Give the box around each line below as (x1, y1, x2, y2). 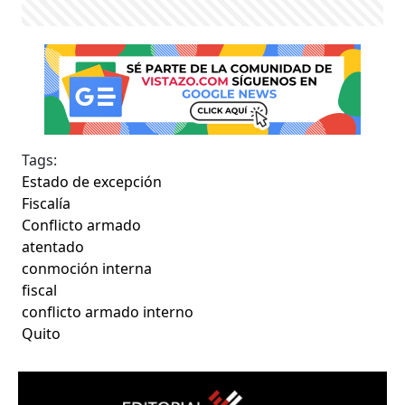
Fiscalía (22, 193, 71, 214)
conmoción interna (22, 259, 153, 279)
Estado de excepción (22, 172, 163, 193)
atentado (22, 237, 85, 258)
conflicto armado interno (22, 302, 194, 323)
